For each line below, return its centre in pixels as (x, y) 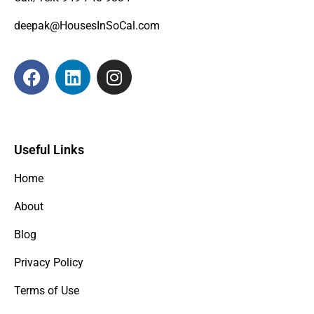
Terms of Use (47, 291)
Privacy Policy (49, 262)
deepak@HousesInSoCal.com (87, 26)
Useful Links (49, 150)
